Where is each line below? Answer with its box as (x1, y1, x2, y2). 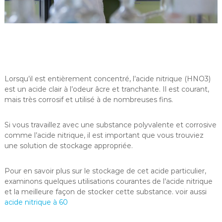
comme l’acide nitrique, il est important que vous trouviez (4, 130, 204, 140)
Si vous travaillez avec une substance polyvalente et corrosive (4, 120, 217, 129)
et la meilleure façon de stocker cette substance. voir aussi (4, 187, 207, 196)
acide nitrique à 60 (4, 197, 68, 207)
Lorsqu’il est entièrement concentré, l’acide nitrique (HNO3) (4, 74, 211, 83)
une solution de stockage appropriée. (4, 141, 133, 150)
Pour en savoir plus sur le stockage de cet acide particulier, (4, 166, 206, 175)
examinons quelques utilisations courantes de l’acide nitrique (4, 176, 213, 186)
